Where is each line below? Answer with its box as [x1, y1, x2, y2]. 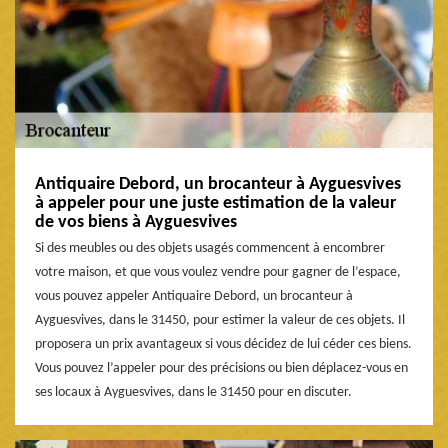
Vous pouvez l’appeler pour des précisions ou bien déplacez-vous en [35, 361, 408, 377]
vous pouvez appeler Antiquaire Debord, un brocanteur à [35, 289, 353, 305]
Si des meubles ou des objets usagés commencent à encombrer [35, 241, 385, 257]
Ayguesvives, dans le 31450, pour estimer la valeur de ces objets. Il [35, 313, 405, 329]
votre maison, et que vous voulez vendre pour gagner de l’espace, [35, 265, 401, 281]
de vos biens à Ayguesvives [35, 213, 237, 233]
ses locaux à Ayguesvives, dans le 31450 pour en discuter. [35, 385, 352, 401]
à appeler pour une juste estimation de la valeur [35, 194, 396, 214]
